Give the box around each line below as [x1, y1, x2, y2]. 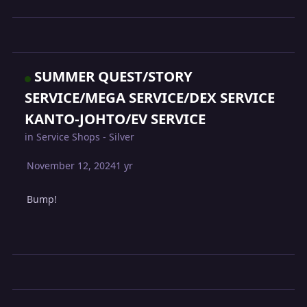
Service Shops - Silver [36, 130, 135, 143]
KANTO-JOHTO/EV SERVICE [25, 108, 206, 128]
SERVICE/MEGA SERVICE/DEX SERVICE [25, 87, 275, 107]
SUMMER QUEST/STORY [34, 66, 193, 86]
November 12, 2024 [27, 158, 116, 172]
